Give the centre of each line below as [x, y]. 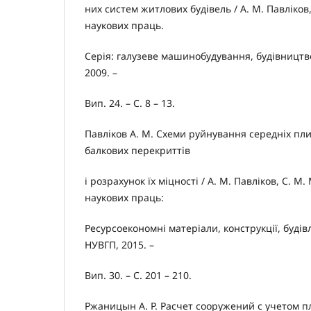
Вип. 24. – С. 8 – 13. [130, 103]
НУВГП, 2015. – [119, 245]
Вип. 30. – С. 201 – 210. [138, 276]
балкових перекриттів [137, 151]
